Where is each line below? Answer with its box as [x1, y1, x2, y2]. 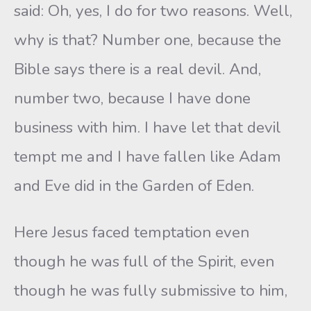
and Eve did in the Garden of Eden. [14, 175, 254, 196]
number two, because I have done [14, 87, 251, 109]
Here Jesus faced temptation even [14, 221, 249, 243]
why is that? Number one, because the [14, 29, 281, 51]
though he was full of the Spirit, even [14, 251, 274, 272]
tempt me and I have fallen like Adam [14, 146, 281, 167]
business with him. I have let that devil [14, 117, 281, 138]
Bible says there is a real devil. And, [14, 58, 261, 80]
